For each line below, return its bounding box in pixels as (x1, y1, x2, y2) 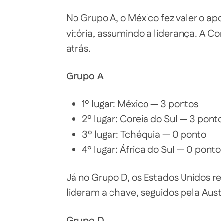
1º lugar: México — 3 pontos (82, 97, 198, 111)
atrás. (66, 42, 91, 56)
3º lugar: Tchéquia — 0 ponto (82, 128, 206, 142)
